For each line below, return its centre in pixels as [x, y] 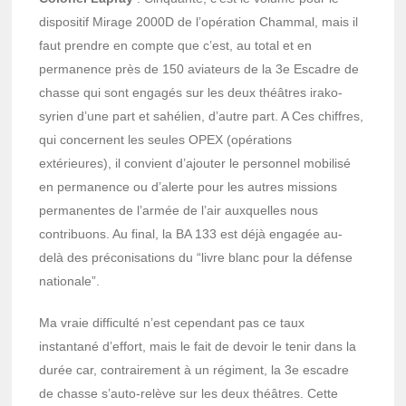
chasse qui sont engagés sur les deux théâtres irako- [191, 92]
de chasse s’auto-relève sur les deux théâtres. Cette [189, 393]
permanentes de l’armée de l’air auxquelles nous [179, 210]
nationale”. [70, 280]
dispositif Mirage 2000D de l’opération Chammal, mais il [199, 21]
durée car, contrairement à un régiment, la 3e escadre [194, 369]
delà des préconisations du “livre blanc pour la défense [196, 257]
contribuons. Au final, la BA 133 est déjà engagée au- [191, 233]
